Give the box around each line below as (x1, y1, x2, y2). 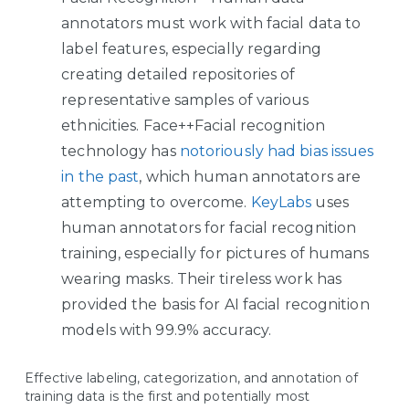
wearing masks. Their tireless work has (61, 270, 342, 288)
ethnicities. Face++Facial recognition (61, 117, 325, 134)
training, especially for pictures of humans (61, 245, 370, 262)
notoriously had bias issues (179, 142, 374, 160)
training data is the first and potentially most (25, 388, 309, 404)
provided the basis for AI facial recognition (61, 296, 370, 313)
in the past (61, 168, 140, 185)
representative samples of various (61, 91, 309, 109)
